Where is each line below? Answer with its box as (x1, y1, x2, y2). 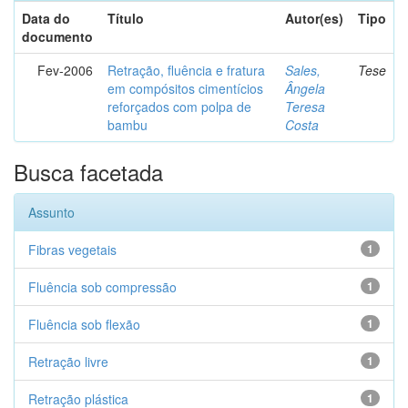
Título (107, 9, 144, 27)
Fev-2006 (37, 61, 93, 79)
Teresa (285, 97, 325, 116)
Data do (22, 9, 70, 27)
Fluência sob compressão (28, 278, 177, 296)
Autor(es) (285, 9, 343, 27)
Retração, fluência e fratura (107, 61, 265, 79)
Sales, (285, 61, 321, 79)
